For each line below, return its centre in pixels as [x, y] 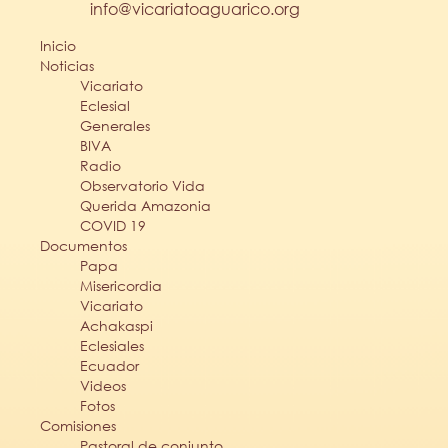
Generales [115, 125]
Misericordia [121, 285]
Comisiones [78, 425]
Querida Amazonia [145, 205]
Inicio [58, 45]
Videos [103, 385]
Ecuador [109, 365]
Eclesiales [112, 345]
